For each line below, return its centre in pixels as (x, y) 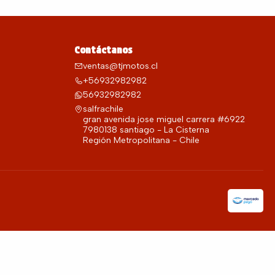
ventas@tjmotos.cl (120, 66)
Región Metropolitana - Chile (141, 141)
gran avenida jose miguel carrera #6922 (164, 120)
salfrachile (103, 109)
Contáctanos (103, 50)
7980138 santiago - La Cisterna (146, 130)
